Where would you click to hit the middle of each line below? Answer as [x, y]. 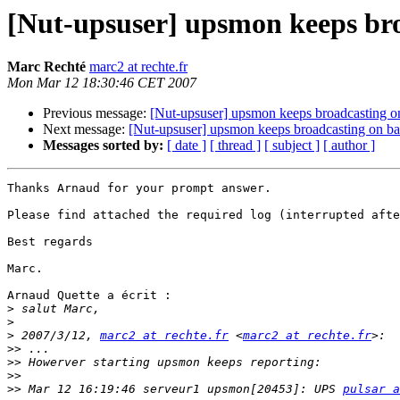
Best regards [50, 242]
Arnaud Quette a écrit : [89, 296]
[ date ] [187, 146]
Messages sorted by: [103, 146]
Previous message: [96, 113]
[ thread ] [235, 146]
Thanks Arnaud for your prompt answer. [139, 188]
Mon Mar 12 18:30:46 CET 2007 [102, 83]
